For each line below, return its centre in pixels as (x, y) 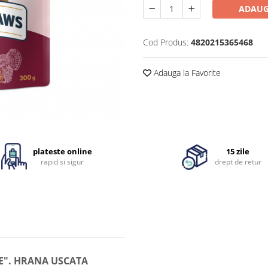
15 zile (238, 152)
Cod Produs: (166, 42)
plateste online (62, 152)
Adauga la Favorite (186, 73)
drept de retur (238, 162)
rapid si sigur (63, 162)
